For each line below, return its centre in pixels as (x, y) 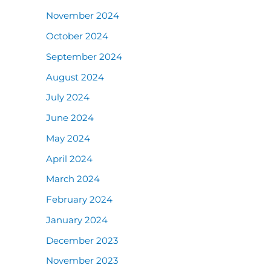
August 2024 (75, 77)
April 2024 (69, 158)
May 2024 (68, 138)
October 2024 (77, 36)
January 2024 (77, 220)
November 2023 (82, 261)
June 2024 (70, 118)
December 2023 (82, 240)
